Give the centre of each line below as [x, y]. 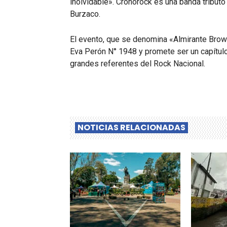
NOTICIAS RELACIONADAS [131, 128]
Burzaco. [85, 14]
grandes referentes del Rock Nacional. [138, 64]
